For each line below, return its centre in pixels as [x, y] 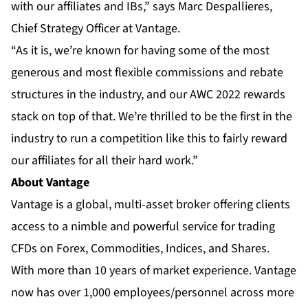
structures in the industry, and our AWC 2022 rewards [148, 95]
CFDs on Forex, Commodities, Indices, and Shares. [140, 249]
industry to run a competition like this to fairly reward [149, 139]
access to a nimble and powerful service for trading [143, 227]
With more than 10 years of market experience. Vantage [154, 271]
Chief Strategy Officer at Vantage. [96, 29]
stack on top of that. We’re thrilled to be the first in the [152, 117]
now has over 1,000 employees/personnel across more [153, 293]
